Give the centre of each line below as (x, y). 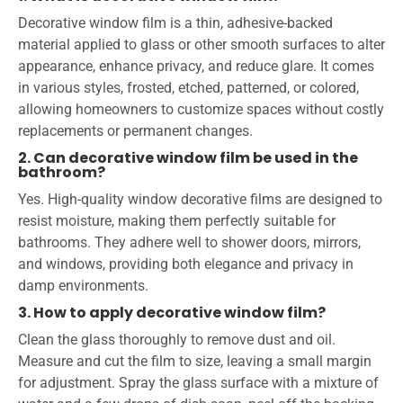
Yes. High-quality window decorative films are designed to (200, 200)
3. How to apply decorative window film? (172, 313)
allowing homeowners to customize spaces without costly (201, 110)
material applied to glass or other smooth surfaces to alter (201, 45)
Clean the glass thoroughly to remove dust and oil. (177, 340)
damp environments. (83, 286)
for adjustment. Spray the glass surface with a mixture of (198, 383)
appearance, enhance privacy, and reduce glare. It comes (196, 67)
